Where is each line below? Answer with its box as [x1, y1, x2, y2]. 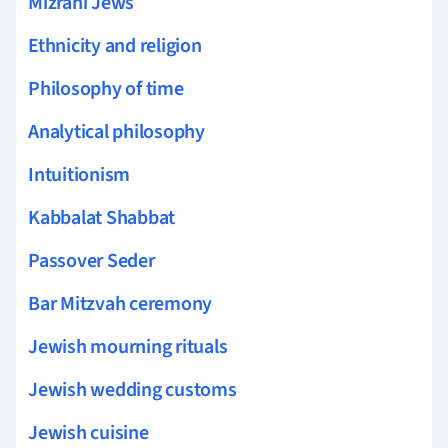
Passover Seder [28, 246, 155, 275]
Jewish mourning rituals [28, 332, 228, 361]
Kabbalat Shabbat [28, 203, 176, 232]
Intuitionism [28, 160, 131, 189]
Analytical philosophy [28, 117, 205, 146]
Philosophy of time [28, 74, 184, 103]
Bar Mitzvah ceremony [28, 289, 213, 318]
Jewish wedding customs [28, 375, 237, 404]
